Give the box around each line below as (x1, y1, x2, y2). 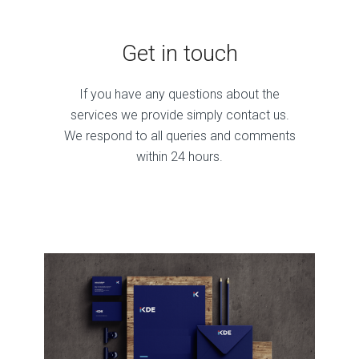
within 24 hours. (136, 148, 223, 164)
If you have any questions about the (79, 86, 280, 102)
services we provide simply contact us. (70, 107, 289, 123)
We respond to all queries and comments (63, 127, 296, 143)
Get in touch (121, 40, 238, 67)
